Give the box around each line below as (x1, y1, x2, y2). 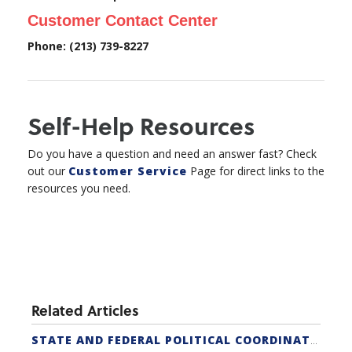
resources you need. (27, 181, 130, 196)
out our (27, 163, 68, 179)
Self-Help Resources (27, 108, 255, 143)
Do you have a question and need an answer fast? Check (27, 146, 317, 162)
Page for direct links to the (187, 163, 324, 179)
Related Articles (31, 299, 139, 321)
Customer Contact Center (27, 12, 218, 30)
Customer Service (68, 163, 187, 179)
